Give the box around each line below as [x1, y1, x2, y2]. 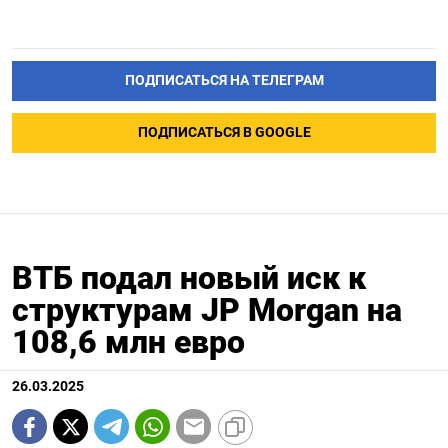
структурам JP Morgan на [12, 291, 402, 330]
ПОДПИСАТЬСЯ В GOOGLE [137, 124, 311, 142]
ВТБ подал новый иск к [12, 259, 366, 298]
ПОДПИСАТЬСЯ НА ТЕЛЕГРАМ [124, 72, 324, 90]
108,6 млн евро [12, 323, 245, 362]
